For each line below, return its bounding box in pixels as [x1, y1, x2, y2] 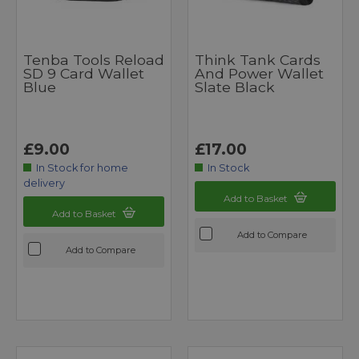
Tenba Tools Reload [23, 51, 164, 69]
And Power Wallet [195, 65, 324, 83]
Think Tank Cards [195, 51, 321, 69]
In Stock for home [36, 162, 129, 175]
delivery [23, 177, 65, 190]
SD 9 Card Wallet [23, 65, 144, 83]
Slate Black [195, 79, 275, 96]
